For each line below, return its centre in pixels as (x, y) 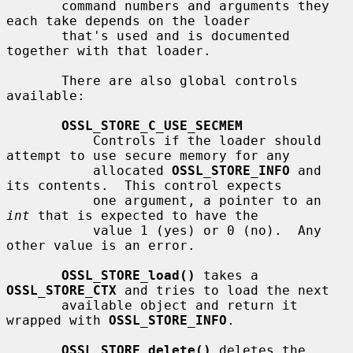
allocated (132, 170)
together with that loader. (109, 50)
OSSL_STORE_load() (128, 275)
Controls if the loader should (50, 140)
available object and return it (34, 305)
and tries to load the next (223, 290)
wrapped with (58, 320)
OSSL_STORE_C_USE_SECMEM (152, 125)
